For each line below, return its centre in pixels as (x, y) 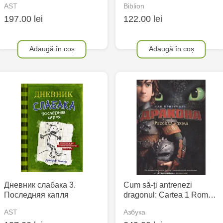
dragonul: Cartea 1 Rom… (170, 195)
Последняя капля (36, 195)
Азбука (134, 212)
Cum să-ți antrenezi (158, 185)
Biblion (134, 6)
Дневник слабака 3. (40, 185)
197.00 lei (23, 19)
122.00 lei (143, 19)
